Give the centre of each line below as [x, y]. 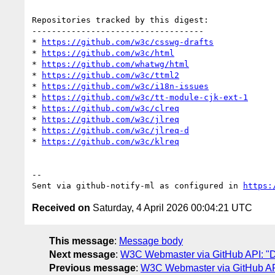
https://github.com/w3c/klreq [110, 141]
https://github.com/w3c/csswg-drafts [128, 42]
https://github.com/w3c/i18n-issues [125, 86]
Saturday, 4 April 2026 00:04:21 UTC [171, 207]
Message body [151, 241]
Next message [82, 254]
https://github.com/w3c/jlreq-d [115, 130]
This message [82, 241]
